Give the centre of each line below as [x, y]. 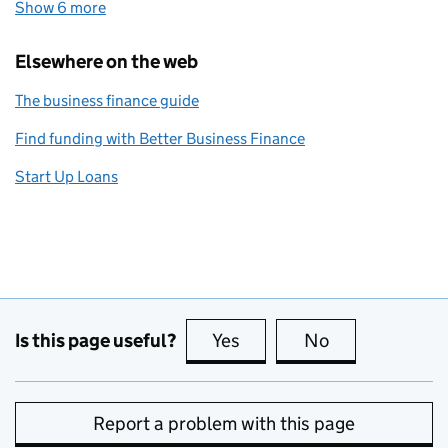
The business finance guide [107, 100]
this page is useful [317, 340]
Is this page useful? [95, 340]
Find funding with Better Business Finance [160, 138]
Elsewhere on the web [106, 61]
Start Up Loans [66, 176]
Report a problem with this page [224, 423]
